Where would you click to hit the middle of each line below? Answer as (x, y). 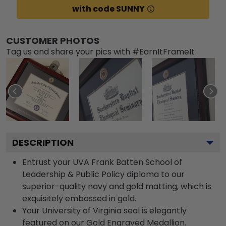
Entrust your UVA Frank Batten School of (102, 162)
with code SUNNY (108, 9)
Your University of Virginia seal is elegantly (104, 210)
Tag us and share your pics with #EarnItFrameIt (100, 51)
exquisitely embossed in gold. (79, 198)
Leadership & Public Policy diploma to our (103, 174)
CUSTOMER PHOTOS (53, 40)
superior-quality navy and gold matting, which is (117, 186)
